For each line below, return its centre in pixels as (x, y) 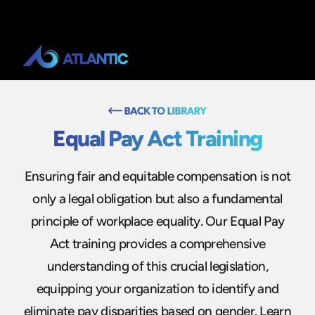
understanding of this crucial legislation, (157, 266)
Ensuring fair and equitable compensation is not (157, 176)
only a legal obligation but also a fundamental (157, 198)
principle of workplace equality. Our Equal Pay (157, 221)
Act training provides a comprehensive (157, 243)
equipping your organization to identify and (157, 288)
